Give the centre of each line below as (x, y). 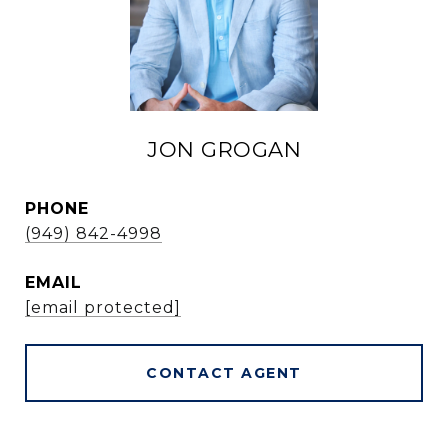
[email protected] (103, 307)
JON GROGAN (224, 149)
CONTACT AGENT (224, 373)
